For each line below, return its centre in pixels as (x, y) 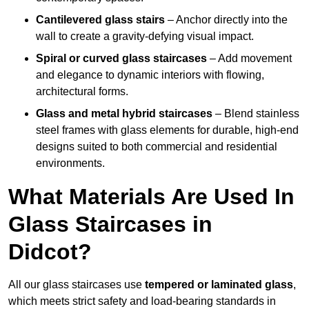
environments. (70, 163)
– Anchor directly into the (226, 20)
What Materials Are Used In (151, 197)
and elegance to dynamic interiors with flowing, (150, 75)
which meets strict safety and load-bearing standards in (142, 301)
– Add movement (249, 59)
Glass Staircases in (110, 225)
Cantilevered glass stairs (100, 20)
